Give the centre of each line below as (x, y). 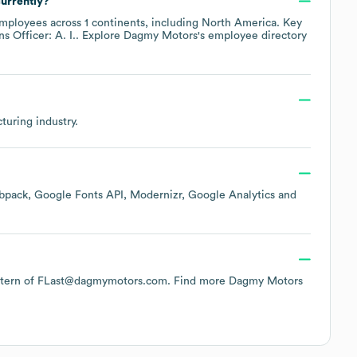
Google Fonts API (79, 195)
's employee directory (252, 35)
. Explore (100, 35)
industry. (55, 122)
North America (239, 23)
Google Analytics (231, 195)
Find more (201, 281)
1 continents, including (143, 23)
